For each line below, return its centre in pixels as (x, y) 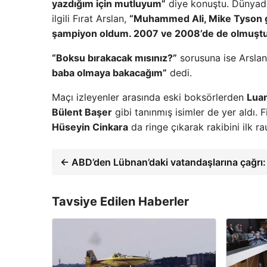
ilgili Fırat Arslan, (91, 19)
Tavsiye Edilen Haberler (120, 202)
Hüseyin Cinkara (90, 127)
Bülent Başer (82, 112)
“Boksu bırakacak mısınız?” (114, 58)
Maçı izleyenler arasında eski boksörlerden (149, 97)
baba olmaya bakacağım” (109, 73)
